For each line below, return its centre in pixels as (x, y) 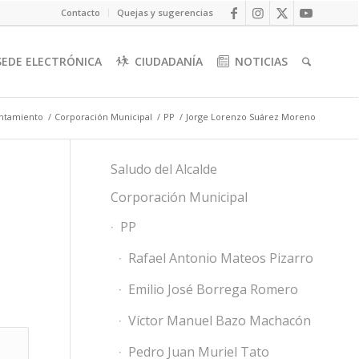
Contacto (81, 12)
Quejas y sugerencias (165, 12)
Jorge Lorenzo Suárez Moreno (251, 117)
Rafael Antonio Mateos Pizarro (220, 258)
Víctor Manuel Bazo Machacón (219, 321)
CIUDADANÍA (169, 61)
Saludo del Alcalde (163, 169)
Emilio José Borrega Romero (213, 289)
